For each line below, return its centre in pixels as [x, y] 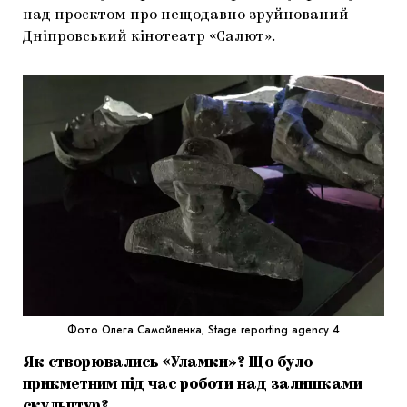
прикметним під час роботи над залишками [193, 386]
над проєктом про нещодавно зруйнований [186, 16]
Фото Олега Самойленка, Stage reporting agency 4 [203, 330]
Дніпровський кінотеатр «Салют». [149, 38]
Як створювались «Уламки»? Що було [168, 364]
